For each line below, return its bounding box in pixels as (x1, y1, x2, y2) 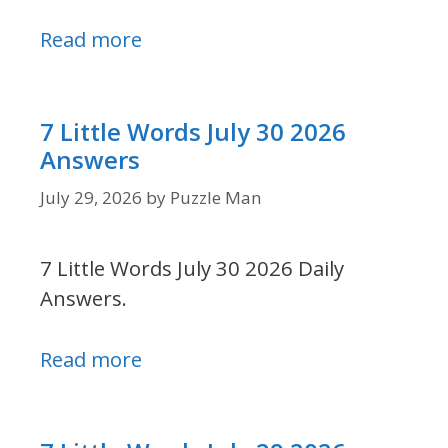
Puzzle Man (170, 185, 261, 209)
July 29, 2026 (40, 185, 142, 209)
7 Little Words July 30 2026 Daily (40, 254, 344, 283)
